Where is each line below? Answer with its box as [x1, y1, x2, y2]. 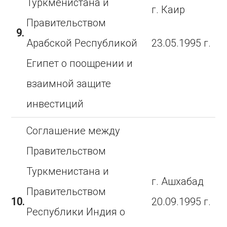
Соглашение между [26, 125, 121, 137]
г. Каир [152, 4, 185, 16]
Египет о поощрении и [26, 57, 133, 69]
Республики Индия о [26, 206, 126, 218]
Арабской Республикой [26, 37, 138, 49]
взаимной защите [26, 78, 111, 90]
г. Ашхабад [152, 175, 204, 187]
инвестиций [26, 98, 84, 110]
